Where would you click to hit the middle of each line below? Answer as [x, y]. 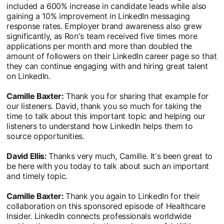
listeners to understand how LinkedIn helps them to [100, 126]
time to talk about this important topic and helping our [106, 116]
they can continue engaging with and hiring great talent [107, 66]
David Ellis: [28, 156]
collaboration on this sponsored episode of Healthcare [106, 206]
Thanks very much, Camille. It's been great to [130, 156]
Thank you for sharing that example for [136, 96]
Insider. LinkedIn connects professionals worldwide [99, 216]
